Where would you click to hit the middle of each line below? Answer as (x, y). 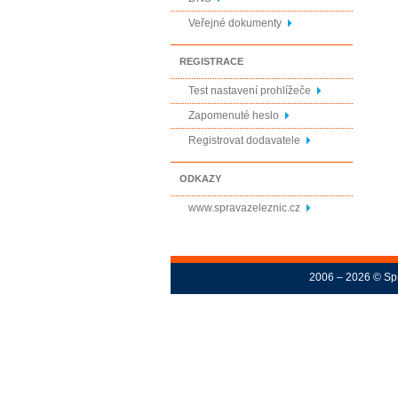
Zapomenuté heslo (234, 115)
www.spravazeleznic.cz (244, 208)
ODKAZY (200, 179)
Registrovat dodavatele (244, 140)
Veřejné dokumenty (235, 23)
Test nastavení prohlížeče (250, 91)
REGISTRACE (211, 61)
